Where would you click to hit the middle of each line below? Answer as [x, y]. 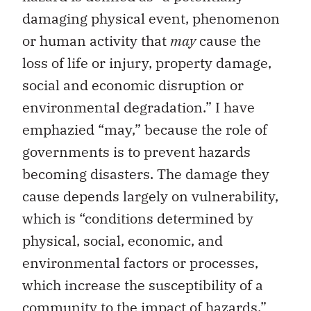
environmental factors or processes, [140, 263]
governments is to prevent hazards [136, 152]
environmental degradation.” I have [138, 108]
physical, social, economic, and [123, 241]
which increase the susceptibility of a [143, 285]
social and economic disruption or [133, 85]
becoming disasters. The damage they [146, 174]
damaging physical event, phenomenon [151, 19]
